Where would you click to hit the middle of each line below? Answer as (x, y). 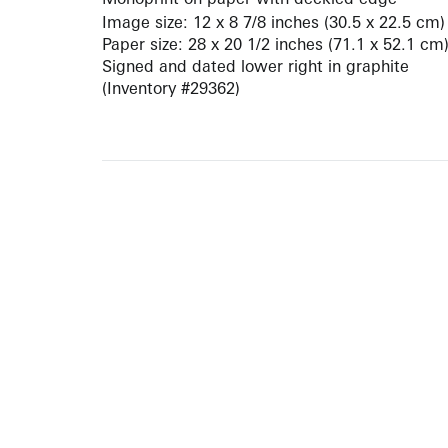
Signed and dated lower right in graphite (255, 66)
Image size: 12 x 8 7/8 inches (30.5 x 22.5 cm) (273, 22)
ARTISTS (69, 423)
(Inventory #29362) (171, 88)
